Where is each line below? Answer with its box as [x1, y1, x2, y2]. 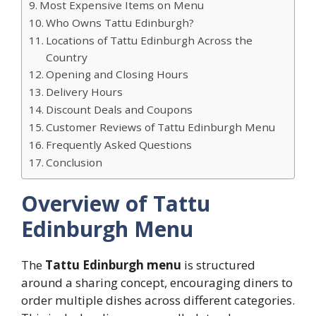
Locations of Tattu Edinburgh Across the [46, 33, 253, 48]
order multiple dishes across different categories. [21, 292, 295, 309]
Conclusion [46, 155, 103, 170]
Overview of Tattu [21, 189, 210, 219]
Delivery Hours [46, 85, 123, 99]
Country [46, 50, 88, 65]
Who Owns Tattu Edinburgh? [46, 16, 195, 30]
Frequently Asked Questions [46, 138, 193, 152]
